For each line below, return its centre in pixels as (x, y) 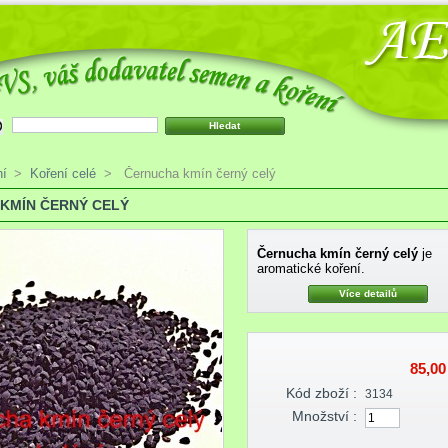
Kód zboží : (321, 392)
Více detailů (367, 293)
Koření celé (63, 173)
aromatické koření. (310, 268)
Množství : (324, 416)
